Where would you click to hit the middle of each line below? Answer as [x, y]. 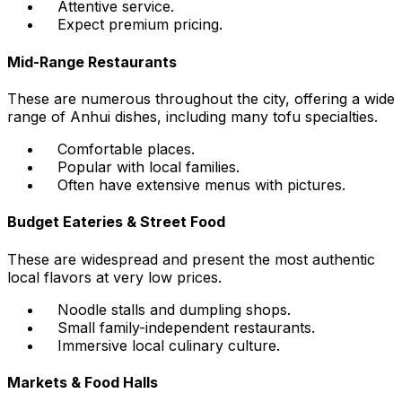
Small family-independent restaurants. [186, 327]
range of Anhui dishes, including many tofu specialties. [192, 116]
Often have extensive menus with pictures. [201, 184]
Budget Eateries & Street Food [116, 222]
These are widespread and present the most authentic [191, 259]
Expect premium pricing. [140, 25]
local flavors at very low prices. [114, 277]
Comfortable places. [126, 149]
